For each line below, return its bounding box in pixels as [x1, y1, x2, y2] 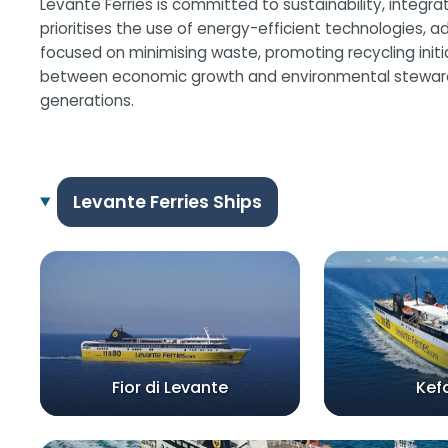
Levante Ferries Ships [72, 189, 262, 214]
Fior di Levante [112, 375, 228, 399]
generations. [40, 90, 134, 112]
